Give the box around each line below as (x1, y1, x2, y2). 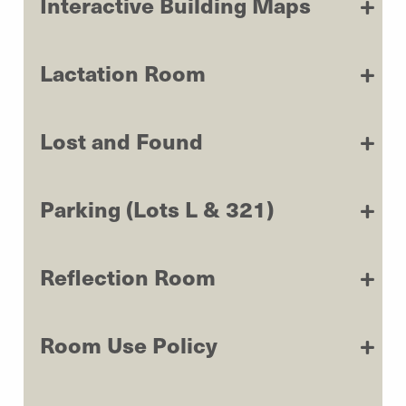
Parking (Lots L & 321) (40, 192, 274, 224)
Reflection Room (40, 260, 216, 292)
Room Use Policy (40, 328, 217, 360)
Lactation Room (40, 56, 206, 88)
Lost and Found (40, 124, 203, 156)
